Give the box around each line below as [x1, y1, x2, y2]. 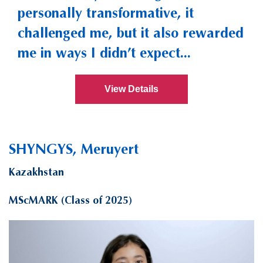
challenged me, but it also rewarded [18, 24, 244, 41]
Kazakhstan [9, 165, 64, 178]
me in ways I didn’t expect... [18, 44, 191, 61]
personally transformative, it [18, 4, 194, 21]
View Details [104, 83, 159, 94]
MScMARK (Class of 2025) [9, 193, 132, 207]
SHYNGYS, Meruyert [9, 140, 139, 157]
